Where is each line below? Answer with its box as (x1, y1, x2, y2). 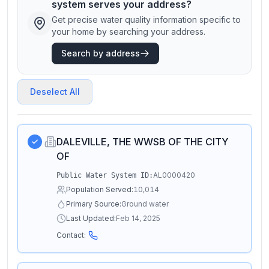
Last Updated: (66, 214, 116, 223)
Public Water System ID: (56, 171, 153, 180)
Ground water (121, 199, 169, 208)
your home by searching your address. (52, 26, 205, 37)
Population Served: (66, 185, 133, 194)
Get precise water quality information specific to (52, 14, 241, 25)
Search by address (61, 48, 140, 58)
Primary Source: (66, 199, 121, 208)
